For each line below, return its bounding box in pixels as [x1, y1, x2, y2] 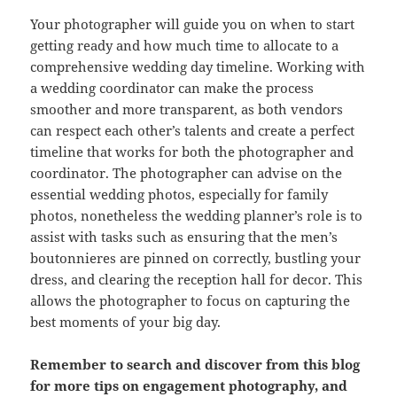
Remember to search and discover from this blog [30, 355, 361, 374]
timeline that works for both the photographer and [30, 143, 354, 161]
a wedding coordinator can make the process [30, 79, 315, 97]
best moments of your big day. [30, 313, 222, 331]
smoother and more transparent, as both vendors [30, 100, 344, 119]
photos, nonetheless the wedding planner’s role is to [30, 206, 363, 225]
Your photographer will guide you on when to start [30, 15, 355, 34]
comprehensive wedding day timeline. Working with [30, 58, 366, 76]
